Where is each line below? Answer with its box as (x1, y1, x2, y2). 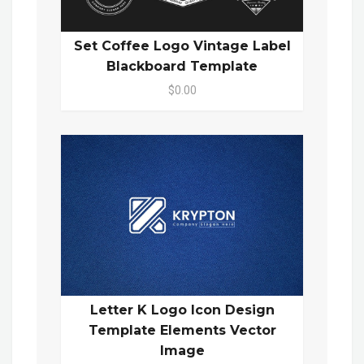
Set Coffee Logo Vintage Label (73, 37, 291, 54)
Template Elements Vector (88, 323, 276, 339)
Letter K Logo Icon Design (89, 302, 275, 318)
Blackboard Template (106, 58, 258, 74)
